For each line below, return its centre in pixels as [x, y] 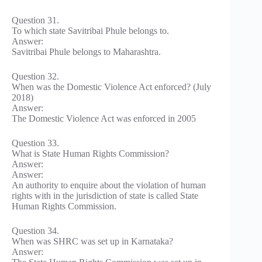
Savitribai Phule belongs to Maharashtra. [86, 52]
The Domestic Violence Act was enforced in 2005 [104, 119]
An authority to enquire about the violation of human [109, 185]
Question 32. [35, 77]
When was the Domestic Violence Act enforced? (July [111, 87]
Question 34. [35, 231]
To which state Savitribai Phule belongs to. [90, 31]
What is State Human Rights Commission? [90, 154]
